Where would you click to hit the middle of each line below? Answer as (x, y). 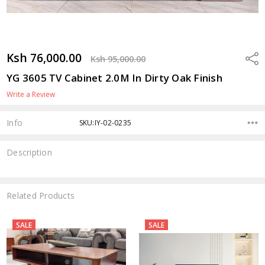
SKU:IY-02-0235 (105, 122)
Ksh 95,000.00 (118, 59)
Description (29, 153)
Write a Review (31, 94)
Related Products (41, 195)
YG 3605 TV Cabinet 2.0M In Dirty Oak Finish (114, 77)
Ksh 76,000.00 (44, 57)
